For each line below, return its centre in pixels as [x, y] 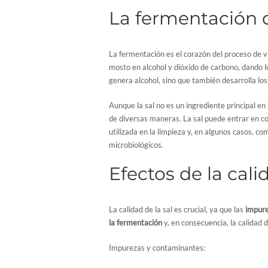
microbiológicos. [136, 144]
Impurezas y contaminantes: [157, 247]
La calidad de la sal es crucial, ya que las [177, 209]
